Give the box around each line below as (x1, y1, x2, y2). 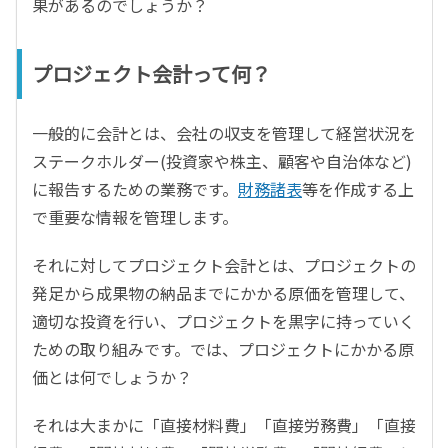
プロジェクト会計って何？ (32, 59, 271, 89)
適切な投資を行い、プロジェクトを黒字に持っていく (32, 309, 415, 334)
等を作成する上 (302, 177, 414, 202)
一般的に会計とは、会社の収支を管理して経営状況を (32, 121, 416, 146)
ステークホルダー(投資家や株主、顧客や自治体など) (32, 149, 412, 174)
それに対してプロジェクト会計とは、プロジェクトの (32, 253, 416, 278)
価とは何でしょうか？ (32, 365, 192, 390)
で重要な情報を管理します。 (32, 205, 238, 230)
